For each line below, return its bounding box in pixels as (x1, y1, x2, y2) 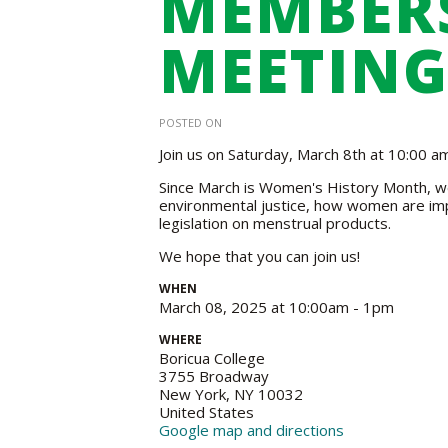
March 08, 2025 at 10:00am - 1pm (159, 297, 394, 317)
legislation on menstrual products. (159, 213, 395, 233)
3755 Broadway (159, 366, 269, 386)
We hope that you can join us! (159, 246, 360, 266)
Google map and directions (159, 420, 344, 440)
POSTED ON (159, 115, 222, 130)
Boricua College (159, 348, 265, 368)
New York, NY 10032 (159, 384, 303, 404)
